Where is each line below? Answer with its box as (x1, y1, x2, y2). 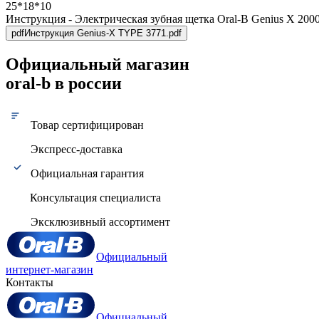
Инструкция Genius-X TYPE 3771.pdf (24, 27, 182, 38)
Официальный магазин (6, 54, 189, 73)
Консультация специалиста (27, 191, 161, 204)
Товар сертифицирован (28, 118, 144, 131)
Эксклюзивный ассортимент (28, 215, 170, 228)
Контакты (6, 276, 53, 288)
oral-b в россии (6, 73, 122, 93)
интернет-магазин (6, 263, 93, 276)
